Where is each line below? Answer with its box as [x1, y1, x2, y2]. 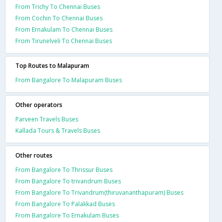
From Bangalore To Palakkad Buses [15, 199, 115, 208]
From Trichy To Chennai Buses [15, 2, 100, 11]
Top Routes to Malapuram [15, 61, 89, 70]
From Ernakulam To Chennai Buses [15, 25, 112, 34]
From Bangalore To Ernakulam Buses [15, 211, 119, 220]
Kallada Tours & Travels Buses [15, 126, 100, 135]
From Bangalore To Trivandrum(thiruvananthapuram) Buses [15, 188, 183, 197]
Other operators [15, 100, 62, 109]
